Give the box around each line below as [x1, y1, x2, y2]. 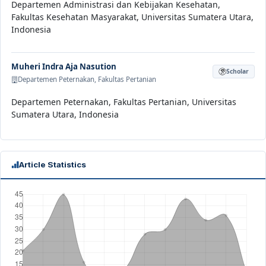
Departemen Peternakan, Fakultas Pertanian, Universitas [11, 96, 236, 108]
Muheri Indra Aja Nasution [11, 61, 116, 72]
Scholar [226, 67, 249, 76]
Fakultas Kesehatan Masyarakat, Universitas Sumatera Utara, [11, 11, 254, 23]
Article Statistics [19, 160, 86, 170]
